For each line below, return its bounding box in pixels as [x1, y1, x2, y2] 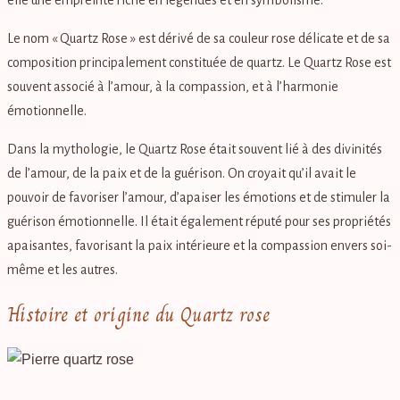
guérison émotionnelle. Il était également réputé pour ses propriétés [7, 213, 391, 229]
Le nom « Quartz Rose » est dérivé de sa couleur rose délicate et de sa [7, 30, 390, 46]
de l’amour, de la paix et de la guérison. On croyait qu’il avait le [7, 165, 356, 180]
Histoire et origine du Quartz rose [7, 299, 271, 331]
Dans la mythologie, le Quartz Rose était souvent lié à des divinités [7, 141, 382, 156]
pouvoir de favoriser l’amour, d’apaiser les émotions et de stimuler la [7, 189, 390, 204]
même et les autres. [7, 262, 118, 277]
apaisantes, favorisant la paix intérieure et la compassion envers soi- [7, 237, 392, 253]
